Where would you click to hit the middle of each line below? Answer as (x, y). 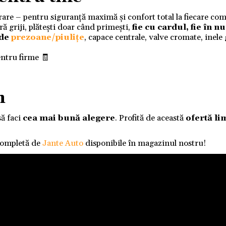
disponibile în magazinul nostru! (145, 143)
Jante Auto (63, 143)
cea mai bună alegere (69, 118)
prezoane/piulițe (48, 37)
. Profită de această (150, 118)
